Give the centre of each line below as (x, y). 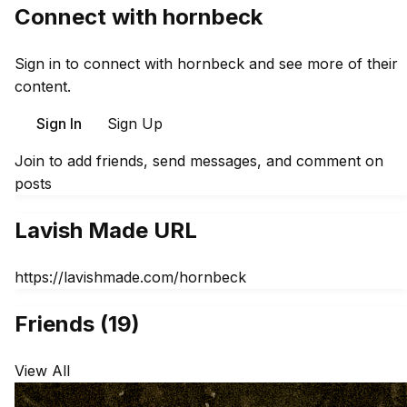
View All (42, 370)
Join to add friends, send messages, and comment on (199, 161)
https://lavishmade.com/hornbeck (130, 278)
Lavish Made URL (106, 231)
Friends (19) (77, 323)
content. (43, 87)
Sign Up (135, 124)
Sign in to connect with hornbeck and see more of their (206, 64)
